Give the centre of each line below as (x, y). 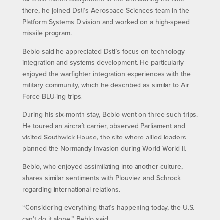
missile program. (47, 33)
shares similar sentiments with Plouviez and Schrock (101, 178)
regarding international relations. (71, 189)
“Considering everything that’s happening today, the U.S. (108, 207)
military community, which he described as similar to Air (105, 85)
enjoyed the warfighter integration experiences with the (106, 73)
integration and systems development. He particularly (103, 62)
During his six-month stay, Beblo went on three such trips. (110, 114)
